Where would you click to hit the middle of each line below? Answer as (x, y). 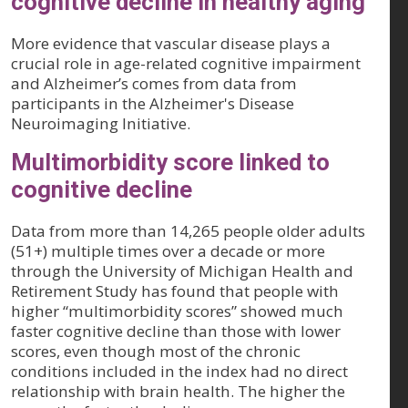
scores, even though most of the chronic (156, 352)
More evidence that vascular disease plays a (171, 44)
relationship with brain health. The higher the (178, 392)
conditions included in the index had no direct (179, 372)
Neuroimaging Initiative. (101, 124)
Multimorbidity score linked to (170, 163)
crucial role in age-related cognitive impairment (186, 64)
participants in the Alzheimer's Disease (153, 104)
